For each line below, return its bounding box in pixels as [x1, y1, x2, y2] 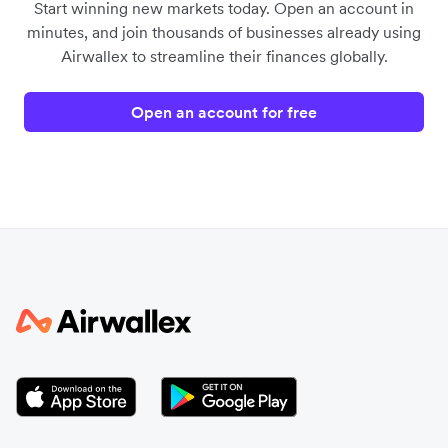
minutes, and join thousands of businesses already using [27, 22, 421, 43]
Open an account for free [131, 102, 317, 123]
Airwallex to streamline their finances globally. [60, 46, 388, 67]
